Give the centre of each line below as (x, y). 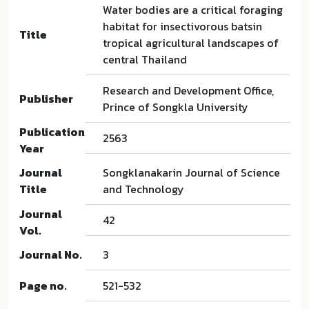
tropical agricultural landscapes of (191, 43)
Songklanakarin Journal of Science (191, 172)
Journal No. (51, 255)
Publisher (46, 99)
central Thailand (145, 59)
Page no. (43, 286)
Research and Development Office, (188, 90)
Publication (52, 132)
